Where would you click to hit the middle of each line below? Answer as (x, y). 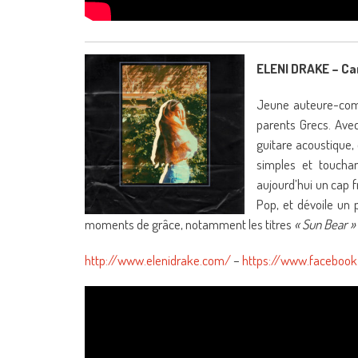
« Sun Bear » (325, 224)
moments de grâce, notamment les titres (189, 224)
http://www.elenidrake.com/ (158, 260)
